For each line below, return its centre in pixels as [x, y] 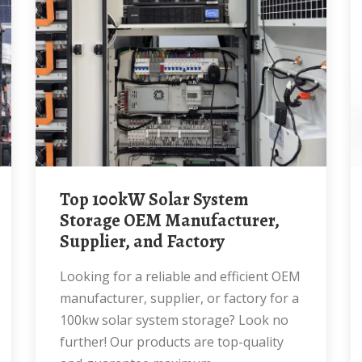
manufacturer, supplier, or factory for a [179, 298]
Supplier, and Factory [142, 242]
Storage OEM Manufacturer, [170, 221]
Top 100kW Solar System [65, 200]
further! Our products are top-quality [172, 342]
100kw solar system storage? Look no [174, 320]
